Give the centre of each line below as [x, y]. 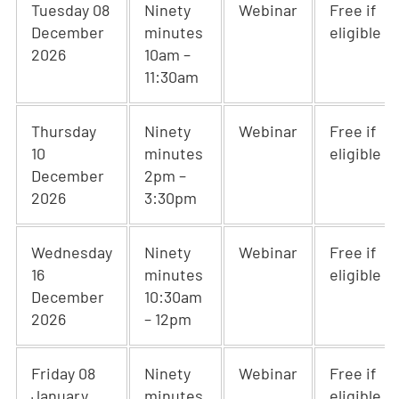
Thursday [64, 131]
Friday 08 [63, 373]
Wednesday [72, 252]
